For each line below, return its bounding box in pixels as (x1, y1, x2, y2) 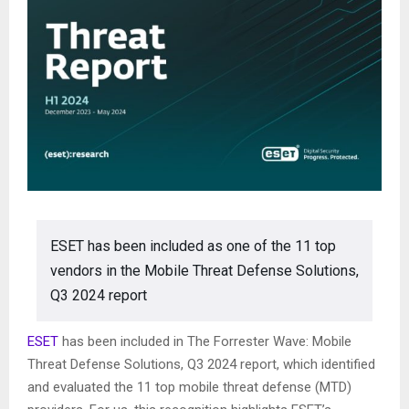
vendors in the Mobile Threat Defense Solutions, (50, 262, 359, 279)
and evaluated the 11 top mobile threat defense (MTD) (27, 379, 351, 395)
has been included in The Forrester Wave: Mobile (58, 333, 351, 350)
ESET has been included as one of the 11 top (50, 237, 336, 255)
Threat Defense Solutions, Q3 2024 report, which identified (27, 356, 375, 372)
